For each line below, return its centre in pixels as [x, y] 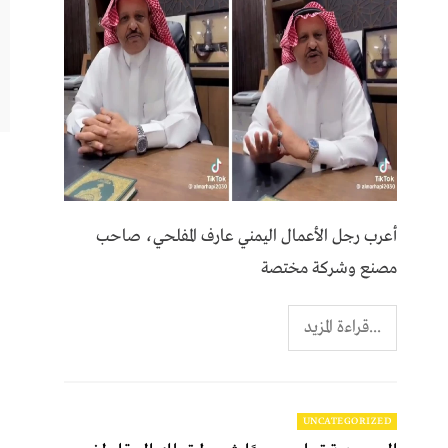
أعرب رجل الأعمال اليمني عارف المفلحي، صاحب [247, 236]
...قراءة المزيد [343, 327]
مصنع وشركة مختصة [329, 268]
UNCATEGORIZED [347, 421]
